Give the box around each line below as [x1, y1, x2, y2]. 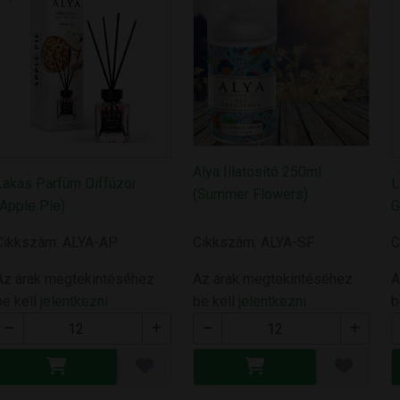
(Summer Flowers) [192, 185, 308, 203]
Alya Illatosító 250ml [192, 162, 321, 180]
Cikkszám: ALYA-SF [192, 234, 314, 252]
